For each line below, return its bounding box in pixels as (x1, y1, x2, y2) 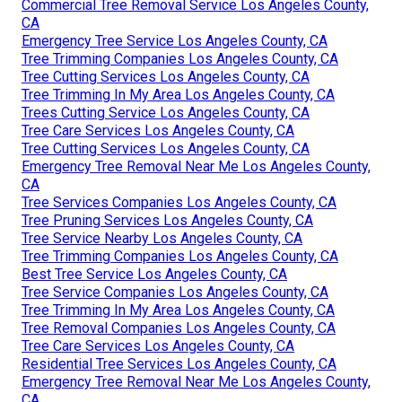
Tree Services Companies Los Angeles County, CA (22, 193, 336, 211)
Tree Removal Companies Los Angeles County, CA (22, 319, 336, 336)
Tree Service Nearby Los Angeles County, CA (22, 229, 302, 247)
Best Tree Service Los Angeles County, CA (22, 265, 287, 283)
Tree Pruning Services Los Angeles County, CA (22, 211, 313, 229)
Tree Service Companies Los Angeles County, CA (22, 283, 328, 301)
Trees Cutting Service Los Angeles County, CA (22, 103, 310, 121)
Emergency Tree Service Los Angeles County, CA (22, 31, 328, 49)
